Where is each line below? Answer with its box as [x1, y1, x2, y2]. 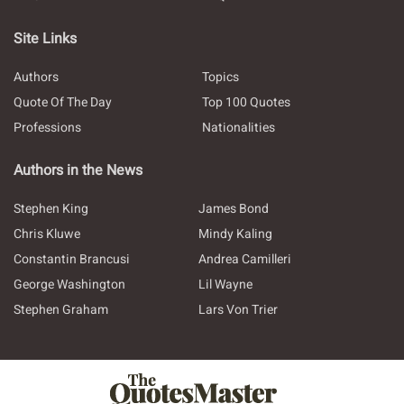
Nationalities [201, 118, 275, 137]
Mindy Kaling [197, 225, 272, 243]
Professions [14, 118, 81, 137]
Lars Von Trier [197, 300, 278, 319]
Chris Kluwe [14, 225, 80, 243]
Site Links [14, 28, 77, 50]
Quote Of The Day [14, 93, 112, 112]
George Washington [14, 275, 125, 294]
